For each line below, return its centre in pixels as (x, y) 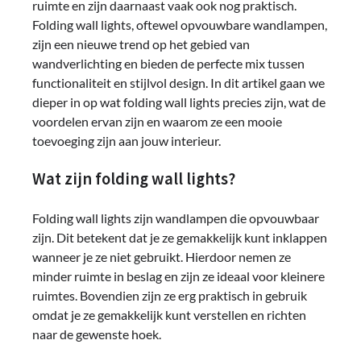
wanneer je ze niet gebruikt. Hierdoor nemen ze (162, 257)
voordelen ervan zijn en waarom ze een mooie (157, 121)
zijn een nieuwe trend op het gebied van (141, 44)
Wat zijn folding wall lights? (134, 179)
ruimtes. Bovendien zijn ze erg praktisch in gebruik (170, 296)
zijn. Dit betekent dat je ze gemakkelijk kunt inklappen (180, 238)
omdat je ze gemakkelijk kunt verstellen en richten (169, 315)
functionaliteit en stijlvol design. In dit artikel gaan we (178, 82)
